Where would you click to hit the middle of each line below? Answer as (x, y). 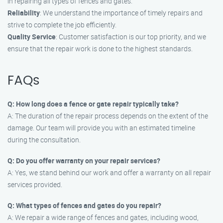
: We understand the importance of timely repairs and (121, 13)
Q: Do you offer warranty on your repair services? (84, 161)
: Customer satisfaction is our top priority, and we (131, 37)
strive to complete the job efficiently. (62, 25)
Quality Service (32, 37)
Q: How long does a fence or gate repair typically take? (93, 104)
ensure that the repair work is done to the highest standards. (100, 49)
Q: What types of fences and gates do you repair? (84, 205)
